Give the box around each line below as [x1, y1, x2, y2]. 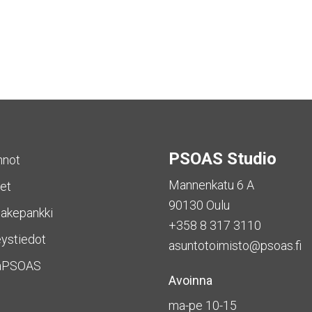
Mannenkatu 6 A [169, 178, 254, 192]
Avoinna [169, 273, 212, 288]
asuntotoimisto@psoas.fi [169, 238, 302, 253]
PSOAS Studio [169, 149, 276, 169]
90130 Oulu [169, 198, 230, 212]
